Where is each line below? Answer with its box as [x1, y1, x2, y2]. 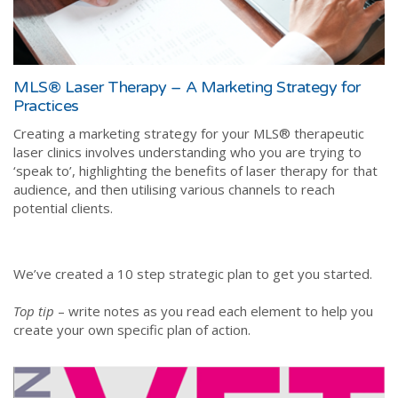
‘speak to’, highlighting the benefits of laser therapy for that [13, 161, 378, 179]
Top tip [13, 301, 54, 320]
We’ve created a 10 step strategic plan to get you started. [13, 264, 372, 283]
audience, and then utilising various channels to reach [13, 179, 335, 198]
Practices [13, 95, 79, 115]
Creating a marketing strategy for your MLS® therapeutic [13, 123, 364, 142]
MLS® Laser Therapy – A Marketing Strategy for [13, 76, 361, 97]
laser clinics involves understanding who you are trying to [13, 142, 362, 161]
